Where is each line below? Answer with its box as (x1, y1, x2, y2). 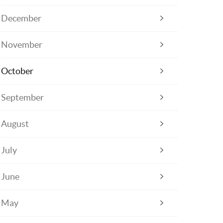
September (1, 92, 44, 103)
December (1, 13, 42, 24)
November (1, 39, 43, 50)
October (1, 66, 34, 77)
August (1, 118, 29, 129)
